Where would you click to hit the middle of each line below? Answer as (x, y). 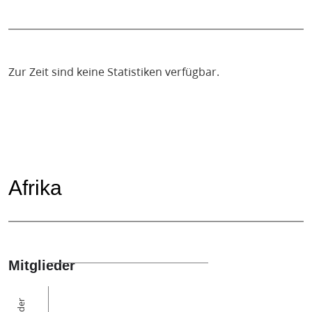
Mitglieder (42, 265)
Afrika (35, 188)
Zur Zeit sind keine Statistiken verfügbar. (114, 71)
